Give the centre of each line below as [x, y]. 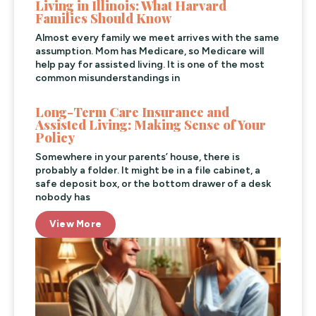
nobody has [63, 197]
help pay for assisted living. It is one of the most [150, 65]
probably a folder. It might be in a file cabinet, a [148, 171]
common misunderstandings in [108, 78]
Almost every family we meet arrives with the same [157, 38]
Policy [55, 138]
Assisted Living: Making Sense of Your [151, 125]
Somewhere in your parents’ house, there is [138, 157]
